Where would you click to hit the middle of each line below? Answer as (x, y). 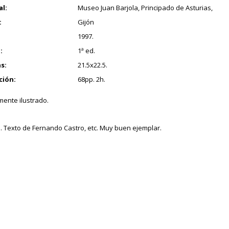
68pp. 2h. (91, 79)
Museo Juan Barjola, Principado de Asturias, (145, 8)
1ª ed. (86, 51)
